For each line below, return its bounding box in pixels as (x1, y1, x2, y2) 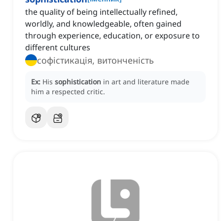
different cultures (25, 42, 90, 53)
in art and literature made (103, 77, 189, 87)
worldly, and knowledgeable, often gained (25, 18, 182, 30)
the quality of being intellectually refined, (25, 6, 178, 18)
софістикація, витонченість (37, 54, 154, 67)
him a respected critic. (31, 87, 105, 97)
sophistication (55, 77, 101, 87)
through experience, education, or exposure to (25, 30, 200, 41)
